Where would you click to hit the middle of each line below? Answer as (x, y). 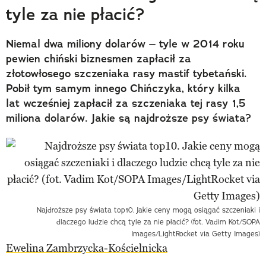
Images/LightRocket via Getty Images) (196, 233)
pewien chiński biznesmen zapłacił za (99, 58)
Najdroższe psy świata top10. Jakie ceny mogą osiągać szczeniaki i (148, 210)
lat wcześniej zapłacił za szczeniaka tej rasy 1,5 (126, 103)
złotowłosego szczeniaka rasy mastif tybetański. (126, 73)
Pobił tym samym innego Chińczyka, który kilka (123, 88)
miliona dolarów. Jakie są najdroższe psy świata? (129, 118)
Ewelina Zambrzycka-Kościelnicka (87, 248)
